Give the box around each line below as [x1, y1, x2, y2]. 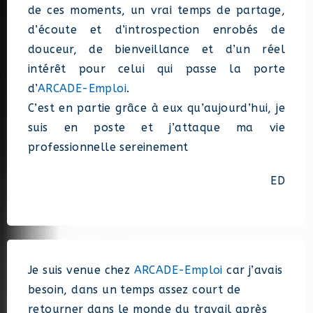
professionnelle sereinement [28, 140, 189, 154]
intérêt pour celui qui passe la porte [28, 62, 285, 76]
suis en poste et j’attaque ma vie [28, 121, 285, 135]
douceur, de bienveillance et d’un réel [28, 43, 285, 57]
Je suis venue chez [28, 263, 134, 277]
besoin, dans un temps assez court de [28, 283, 241, 297]
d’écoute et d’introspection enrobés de [28, 23, 285, 37]
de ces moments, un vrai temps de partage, [28, 3, 285, 17]
